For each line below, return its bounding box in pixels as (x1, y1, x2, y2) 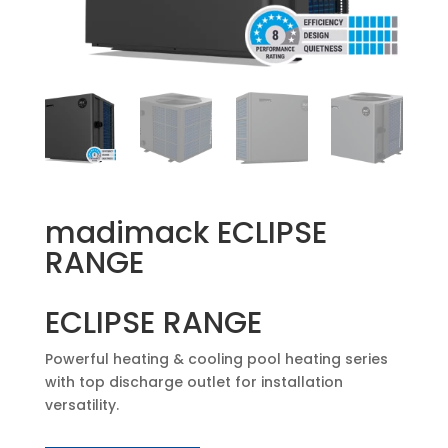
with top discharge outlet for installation (44, 371, 343, 392)
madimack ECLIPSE (44, 211, 327, 254)
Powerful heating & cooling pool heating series (44, 348, 388, 369)
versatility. (44, 394, 119, 415)
